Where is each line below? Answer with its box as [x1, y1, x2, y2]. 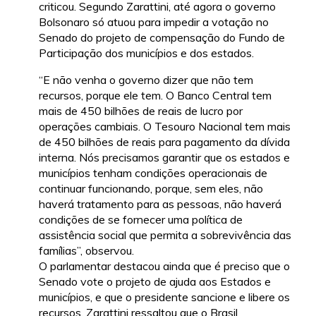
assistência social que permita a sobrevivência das [39, 227, 291, 242]
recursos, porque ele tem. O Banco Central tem [39, 87, 272, 102]
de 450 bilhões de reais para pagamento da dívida [39, 134, 290, 149]
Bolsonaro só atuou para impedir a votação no [39, 14, 269, 29]
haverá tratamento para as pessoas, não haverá [39, 196, 281, 211]
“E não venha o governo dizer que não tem [39, 72, 253, 87]
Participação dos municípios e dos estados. [39, 45, 254, 60]
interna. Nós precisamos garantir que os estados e [39, 150, 290, 164]
